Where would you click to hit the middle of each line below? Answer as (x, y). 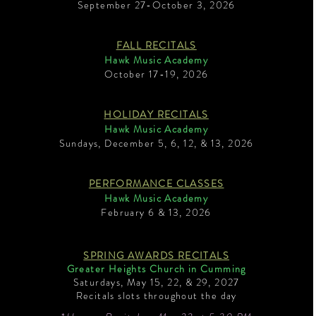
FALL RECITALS (156, 45)
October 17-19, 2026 (156, 74)
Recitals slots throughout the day (156, 295)
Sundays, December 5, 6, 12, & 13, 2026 (156, 143)
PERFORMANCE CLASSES (156, 183)
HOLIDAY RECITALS (156, 114)
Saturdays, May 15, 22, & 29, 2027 (156, 282)
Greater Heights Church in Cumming (156, 268)
